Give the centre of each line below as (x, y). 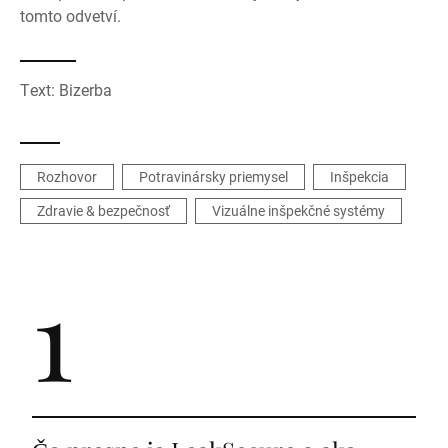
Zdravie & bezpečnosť (103, 210)
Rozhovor (67, 176)
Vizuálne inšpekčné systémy (298, 210)
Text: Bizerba (66, 89)
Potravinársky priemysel (213, 176)
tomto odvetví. (70, 15)
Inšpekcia (359, 176)
